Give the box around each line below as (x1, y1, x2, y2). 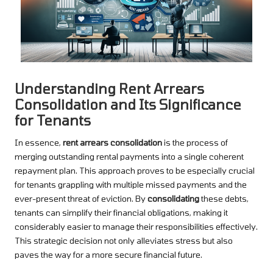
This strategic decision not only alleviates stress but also (15, 235, 233, 246)
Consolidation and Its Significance (15, 96, 241, 113)
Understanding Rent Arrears (15, 80, 204, 97)
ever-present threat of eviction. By (15, 193, 147, 204)
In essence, (15, 137, 63, 148)
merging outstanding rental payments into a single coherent (15, 151, 244, 162)
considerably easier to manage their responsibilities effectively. (15, 221, 258, 232)
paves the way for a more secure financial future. (15, 249, 202, 260)
